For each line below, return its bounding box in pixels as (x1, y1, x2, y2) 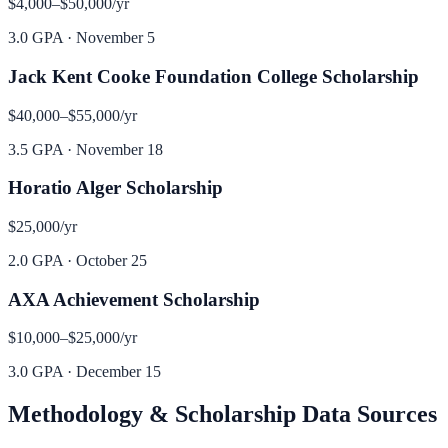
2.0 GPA (8, 252, 63, 270)
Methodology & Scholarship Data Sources (8, 401, 437, 428)
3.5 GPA (8, 140, 63, 158)
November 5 (76, 29, 155, 47)
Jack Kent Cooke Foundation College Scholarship (8, 65, 419, 87)
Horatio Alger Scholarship (8, 177, 223, 199)
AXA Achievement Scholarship (8, 288, 260, 310)
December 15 (76, 363, 161, 381)
